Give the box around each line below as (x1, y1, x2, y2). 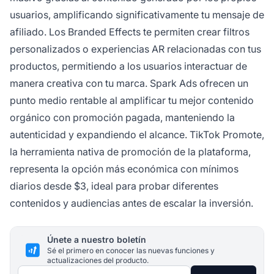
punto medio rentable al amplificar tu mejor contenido (10, 94, 254, 107)
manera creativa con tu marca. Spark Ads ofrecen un (10, 77, 248, 90)
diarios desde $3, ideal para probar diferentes (10, 180, 218, 193)
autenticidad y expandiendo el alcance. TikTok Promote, (10, 128, 264, 141)
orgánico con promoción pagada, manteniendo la (10, 111, 235, 124)
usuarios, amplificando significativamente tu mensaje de (10, 9, 264, 21)
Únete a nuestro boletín (47, 234, 146, 245)
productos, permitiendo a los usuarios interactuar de (10, 60, 247, 73)
